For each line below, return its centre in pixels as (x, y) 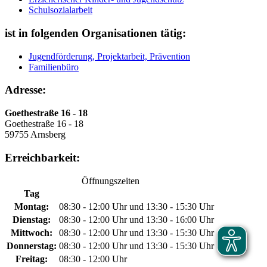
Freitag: (32, 259)
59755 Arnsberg (35, 135)
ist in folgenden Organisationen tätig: (95, 33)
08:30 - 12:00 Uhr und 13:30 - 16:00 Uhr (136, 219)
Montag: (32, 206)
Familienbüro (54, 67)
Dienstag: (32, 219)
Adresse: (25, 90)
